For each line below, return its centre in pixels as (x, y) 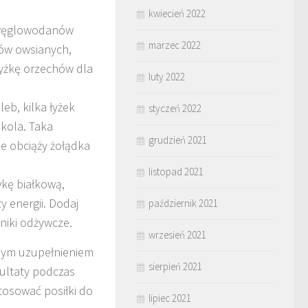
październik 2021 (183, 203)
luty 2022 (167, 77)
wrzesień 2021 (177, 235)
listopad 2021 (176, 172)
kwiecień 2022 (177, 13)
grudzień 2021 (178, 140)
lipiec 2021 (170, 298)
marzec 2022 (175, 45)
